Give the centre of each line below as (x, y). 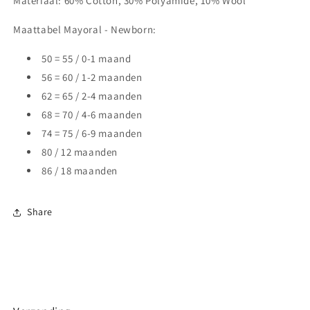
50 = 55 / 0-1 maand (86, 58)
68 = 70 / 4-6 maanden (92, 114)
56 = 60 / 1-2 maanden (92, 77)
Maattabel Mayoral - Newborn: (85, 29)
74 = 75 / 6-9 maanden (92, 133)
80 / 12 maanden (80, 152)
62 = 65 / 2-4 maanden (92, 95)
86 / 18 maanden (80, 170)
